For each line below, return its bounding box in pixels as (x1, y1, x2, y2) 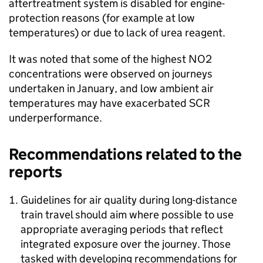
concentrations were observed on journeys (9, 67, 213, 80)
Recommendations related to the (9, 144, 242, 164)
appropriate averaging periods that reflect (21, 222, 223, 236)
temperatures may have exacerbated (9, 96, 189, 110)
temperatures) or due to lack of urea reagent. (9, 26, 225, 39)
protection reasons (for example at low (9, 11, 195, 25)
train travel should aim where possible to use (21, 208, 234, 221)
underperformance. (9, 111, 102, 124)
